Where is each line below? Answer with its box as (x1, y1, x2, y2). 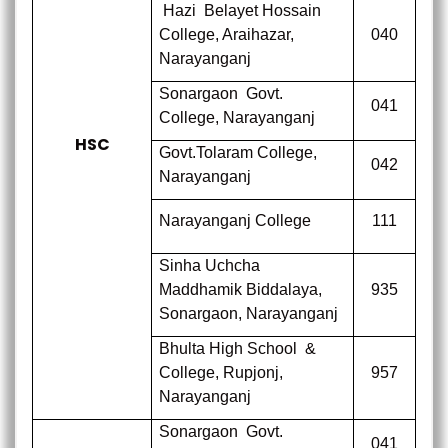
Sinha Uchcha (159, 257, 261, 274)
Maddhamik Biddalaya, (159, 281, 323, 298)
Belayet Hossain (204, 2, 322, 19)
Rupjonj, (219, 364, 284, 381)
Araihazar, (219, 26, 295, 43)
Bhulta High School (159, 340, 298, 357)
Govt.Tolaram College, (159, 144, 318, 161)
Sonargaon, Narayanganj (159, 305, 339, 322)
